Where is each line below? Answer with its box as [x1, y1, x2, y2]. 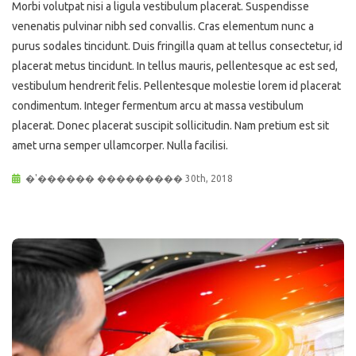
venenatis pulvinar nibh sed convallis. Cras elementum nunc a [12, 20, 314, 33]
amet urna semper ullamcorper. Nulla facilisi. [12, 139, 228, 153]
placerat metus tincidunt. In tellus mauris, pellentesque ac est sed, [12, 60, 338, 73]
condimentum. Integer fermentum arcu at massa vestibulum [12, 99, 304, 113]
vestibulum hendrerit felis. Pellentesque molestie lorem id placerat [12, 79, 341, 93]
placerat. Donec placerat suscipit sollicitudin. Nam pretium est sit [12, 119, 329, 133]
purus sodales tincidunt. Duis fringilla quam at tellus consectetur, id [12, 40, 342, 53]
